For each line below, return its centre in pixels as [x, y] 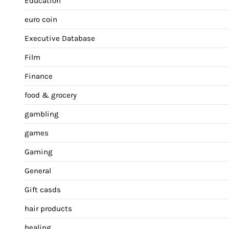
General [38, 171]
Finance [39, 76]
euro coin [41, 20]
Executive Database [60, 39]
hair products [48, 209]
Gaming [39, 152]
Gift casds [43, 190]
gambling [42, 114]
